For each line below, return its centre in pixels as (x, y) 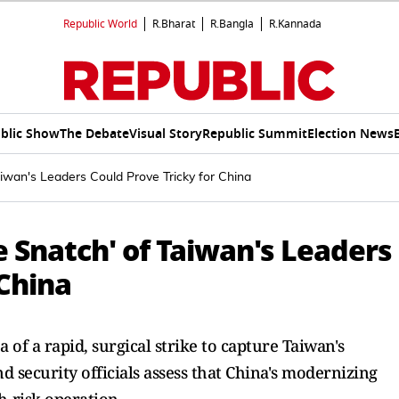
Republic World (100, 24)
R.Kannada (295, 24)
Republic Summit (254, 134)
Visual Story (165, 134)
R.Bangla (232, 24)
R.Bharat (174, 24)
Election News (350, 134)
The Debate (94, 134)
